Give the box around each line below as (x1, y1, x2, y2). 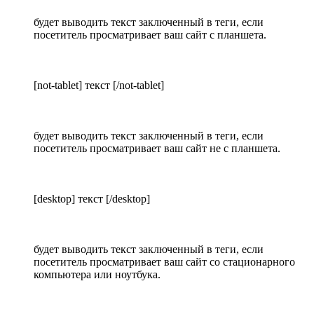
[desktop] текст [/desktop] (34, 193, 150, 205)
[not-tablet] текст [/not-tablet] (34, 79, 164, 92)
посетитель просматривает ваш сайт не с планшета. (34, 142, 280, 155)
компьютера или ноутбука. (34, 268, 161, 281)
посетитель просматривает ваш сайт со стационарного (34, 256, 295, 268)
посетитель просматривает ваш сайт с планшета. (34, 29, 266, 41)
